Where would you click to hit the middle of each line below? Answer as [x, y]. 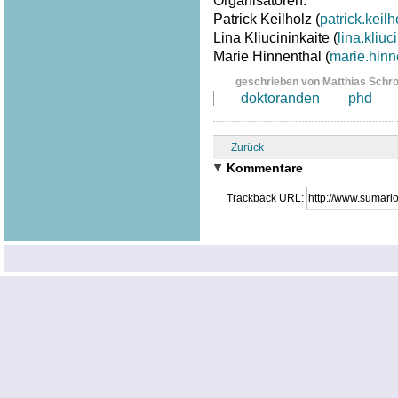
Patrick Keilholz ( [266, 19]
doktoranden [280, 98]
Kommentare [264, 167]
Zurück [247, 147]
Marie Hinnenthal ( [271, 56]
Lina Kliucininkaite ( [275, 37]
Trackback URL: [266, 198]
